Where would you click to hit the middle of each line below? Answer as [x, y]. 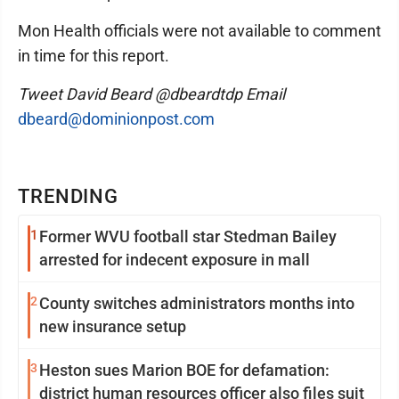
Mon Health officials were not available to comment [199, 31]
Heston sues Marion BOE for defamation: [184, 370]
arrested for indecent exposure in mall [175, 260]
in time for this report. [94, 56]
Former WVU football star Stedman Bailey [188, 236]
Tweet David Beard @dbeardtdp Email [151, 94]
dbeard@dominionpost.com [116, 119]
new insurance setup [113, 326]
